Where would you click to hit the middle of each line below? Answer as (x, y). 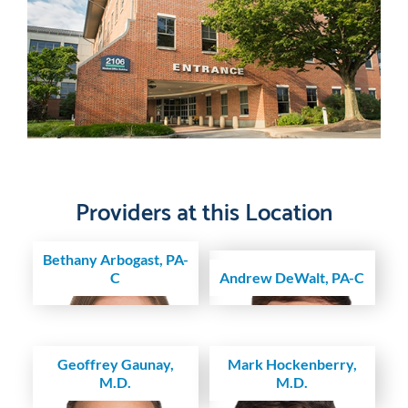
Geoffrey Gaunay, (115, 364)
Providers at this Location (204, 209)
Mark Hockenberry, (292, 364)
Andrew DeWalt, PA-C (292, 278)
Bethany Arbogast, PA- (115, 260)
